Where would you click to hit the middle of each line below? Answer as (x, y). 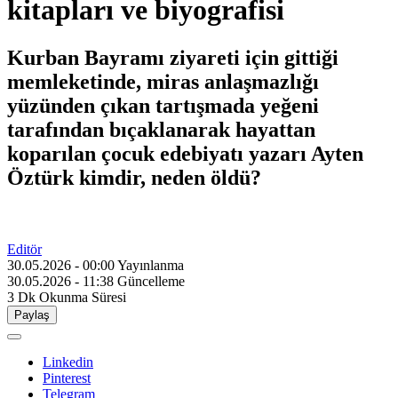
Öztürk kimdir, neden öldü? (134, 177)
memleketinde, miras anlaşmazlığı (163, 81)
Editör (24, 249)
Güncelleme (151, 281)
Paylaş (32, 314)
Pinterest (67, 378)
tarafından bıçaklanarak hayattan (161, 129)
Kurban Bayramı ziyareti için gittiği (173, 57)
